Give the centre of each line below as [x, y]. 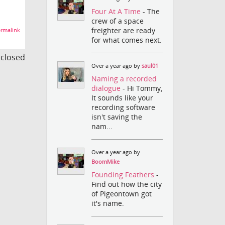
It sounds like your [123, 97]
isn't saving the [117, 117]
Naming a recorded [124, 78]
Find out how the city [127, 184]
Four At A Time [117, 11]
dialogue [107, 88]
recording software [124, 107]
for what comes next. [127, 40]
